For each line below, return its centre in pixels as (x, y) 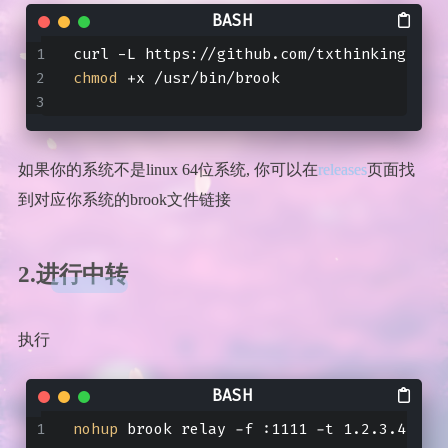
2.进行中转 (72, 274)
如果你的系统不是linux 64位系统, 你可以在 (167, 169)
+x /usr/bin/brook (198, 77)
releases (342, 169)
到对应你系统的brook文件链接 (124, 199)
